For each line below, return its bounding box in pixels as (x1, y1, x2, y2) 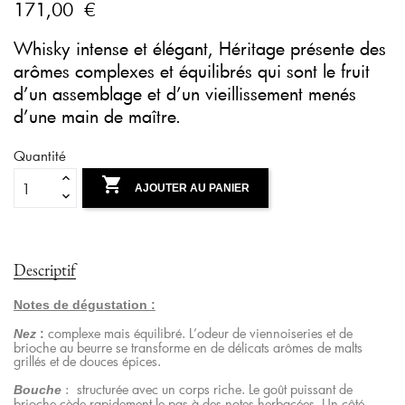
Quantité (14, 146, 66, 165)
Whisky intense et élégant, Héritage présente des (14, 37, 386, 60)
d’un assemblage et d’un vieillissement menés (14, 82, 356, 105)
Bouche (14, 382, 61, 397)
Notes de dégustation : (14, 297, 155, 312)
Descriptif (14, 259, 76, 280)
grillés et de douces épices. (14, 353, 161, 370)
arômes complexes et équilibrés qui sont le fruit (14, 60, 370, 82)
